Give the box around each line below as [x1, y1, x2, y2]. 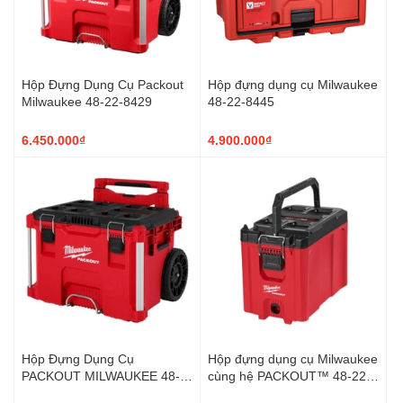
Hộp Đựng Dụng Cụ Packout [22, 76, 184, 92]
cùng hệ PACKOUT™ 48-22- [208, 367, 371, 383]
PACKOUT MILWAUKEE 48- [22, 367, 180, 383]
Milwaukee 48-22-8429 [22, 93, 152, 109]
